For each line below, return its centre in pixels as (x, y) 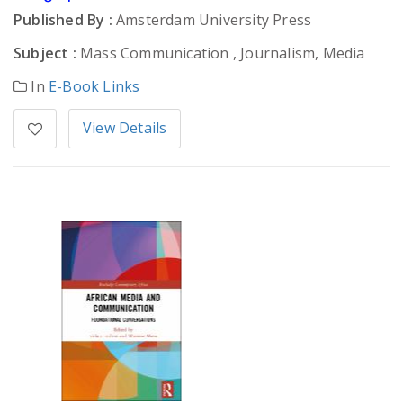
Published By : (63, 20)
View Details (125, 128)
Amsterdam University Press (212, 20)
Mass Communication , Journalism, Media (220, 54)
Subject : (45, 54)
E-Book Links (94, 87)
